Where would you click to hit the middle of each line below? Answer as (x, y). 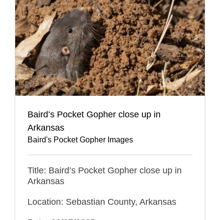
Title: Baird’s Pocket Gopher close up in (105, 170)
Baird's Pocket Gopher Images (80, 139)
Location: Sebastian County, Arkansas (102, 202)
